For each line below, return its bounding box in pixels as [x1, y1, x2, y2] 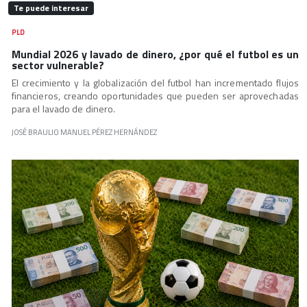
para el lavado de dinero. [11, 101, 116, 116]
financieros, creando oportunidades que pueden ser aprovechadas [11, 88, 299, 103]
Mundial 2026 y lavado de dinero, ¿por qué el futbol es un [11, 46, 299, 63]
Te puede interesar [13, 1, 88, 15]
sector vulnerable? [11, 57, 104, 74]
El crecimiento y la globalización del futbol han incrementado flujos [11, 75, 299, 90]
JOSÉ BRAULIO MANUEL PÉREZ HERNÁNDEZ [11, 126, 157, 138]
